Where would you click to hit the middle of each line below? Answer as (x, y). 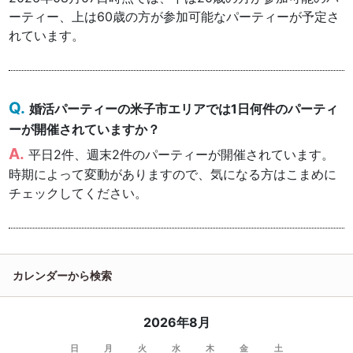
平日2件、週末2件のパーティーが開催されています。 (182, 155)
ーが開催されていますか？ (85, 130)
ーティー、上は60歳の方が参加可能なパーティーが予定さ (175, 17)
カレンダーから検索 (62, 276)
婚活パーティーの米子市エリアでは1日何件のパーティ (184, 109)
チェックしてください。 (78, 193)
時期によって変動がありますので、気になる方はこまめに (173, 175)
